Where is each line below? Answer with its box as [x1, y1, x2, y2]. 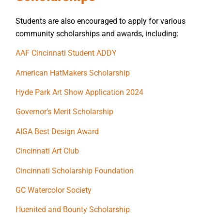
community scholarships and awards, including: [15, 29, 179, 38]
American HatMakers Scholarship [15, 68, 130, 77]
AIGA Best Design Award [15, 126, 99, 136]
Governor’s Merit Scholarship [15, 107, 113, 117]
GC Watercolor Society [15, 186, 92, 195]
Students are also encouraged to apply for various [15, 16, 186, 26]
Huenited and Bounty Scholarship [15, 205, 130, 215]
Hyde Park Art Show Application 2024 [15, 88, 143, 97]
